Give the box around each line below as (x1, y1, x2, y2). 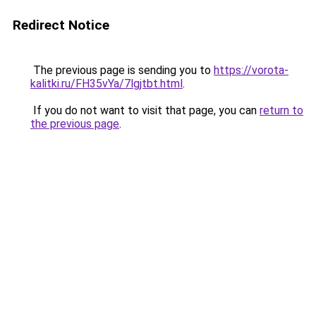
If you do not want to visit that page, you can (30, 104, 260, 117)
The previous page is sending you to (30, 63, 214, 77)
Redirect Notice (13, 17, 109, 33)
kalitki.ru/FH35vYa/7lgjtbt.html (30, 77, 183, 90)
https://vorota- (214, 63, 288, 77)
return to (260, 104, 303, 117)
